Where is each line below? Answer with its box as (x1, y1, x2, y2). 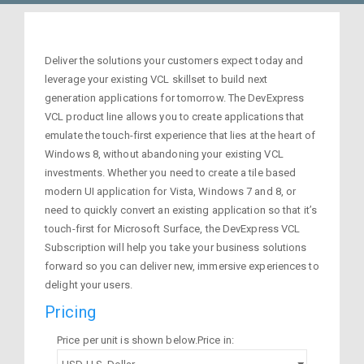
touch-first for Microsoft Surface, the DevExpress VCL (45, 222, 301, 235)
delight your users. (45, 278, 132, 291)
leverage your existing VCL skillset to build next (45, 72, 267, 85)
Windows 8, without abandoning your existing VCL (45, 147, 284, 160)
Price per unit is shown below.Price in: (57, 333, 234, 346)
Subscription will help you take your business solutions (45, 240, 307, 253)
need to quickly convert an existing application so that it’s (45, 203, 318, 216)
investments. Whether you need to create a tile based (45, 166, 297, 179)
